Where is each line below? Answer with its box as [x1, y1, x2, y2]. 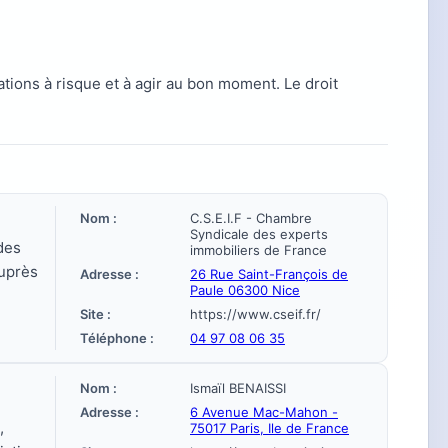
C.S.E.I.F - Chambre [190, 210, 312, 226]
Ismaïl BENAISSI [190, 380, 286, 396]
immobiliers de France [190, 242, 327, 258]
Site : [80, 306, 111, 322]
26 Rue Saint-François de [190, 266, 348, 282]
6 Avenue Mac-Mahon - [190, 404, 338, 420]
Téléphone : [80, 330, 154, 346]
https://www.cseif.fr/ [190, 306, 321, 322]
